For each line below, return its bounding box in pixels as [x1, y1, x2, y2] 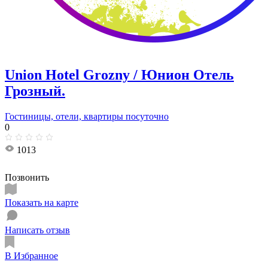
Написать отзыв [5, 224, 70, 235]
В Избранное [5, 250, 58, 261]
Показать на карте [5, 197, 78, 208]
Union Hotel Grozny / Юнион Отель [5, 66, 234, 83]
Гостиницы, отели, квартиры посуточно [5, 111, 169, 121]
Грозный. [5, 83, 65, 99]
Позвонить [5, 172, 49, 182]
